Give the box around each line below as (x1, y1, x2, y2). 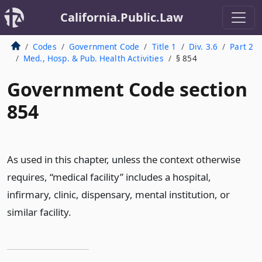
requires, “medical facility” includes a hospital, (7, 170, 211, 184)
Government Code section (7, 77, 247, 102)
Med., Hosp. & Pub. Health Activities (23, 53, 164, 64)
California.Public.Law (60, 9, 183, 25)
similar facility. (7, 205, 71, 219)
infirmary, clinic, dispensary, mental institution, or (7, 188, 230, 201)
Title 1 (151, 41, 177, 52)
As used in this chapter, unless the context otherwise (7, 153, 240, 166)
